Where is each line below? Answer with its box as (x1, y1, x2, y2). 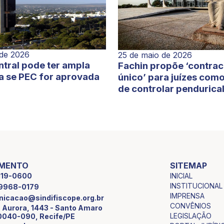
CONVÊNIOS (169, 201, 211, 210)
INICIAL (169, 171, 192, 180)
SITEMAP (169, 160, 207, 170)
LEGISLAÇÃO (169, 211, 211, 220)
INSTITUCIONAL (169, 181, 222, 190)
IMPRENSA (169, 191, 204, 200)
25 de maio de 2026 (117, 49, 192, 60)
